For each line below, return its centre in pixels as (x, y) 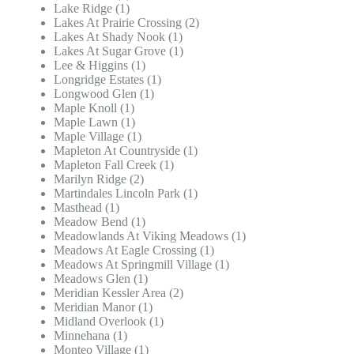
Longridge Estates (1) (107, 79)
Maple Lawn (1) (94, 122)
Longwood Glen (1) (104, 93)
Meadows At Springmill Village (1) (141, 264)
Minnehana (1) (90, 335)
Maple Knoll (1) (94, 107)
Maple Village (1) (98, 136)
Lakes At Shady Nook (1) (118, 36)
